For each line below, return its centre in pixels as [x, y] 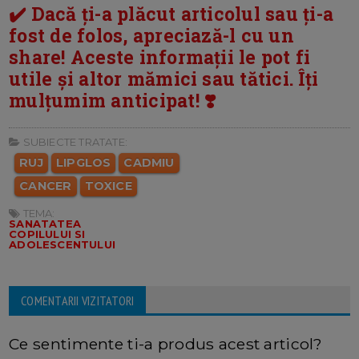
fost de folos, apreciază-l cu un [151, 36]
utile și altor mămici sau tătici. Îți [164, 79]
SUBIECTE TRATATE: [74, 142]
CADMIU [149, 163]
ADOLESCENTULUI [62, 245]
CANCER [46, 186]
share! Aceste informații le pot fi [160, 57]
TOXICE [108, 186]
